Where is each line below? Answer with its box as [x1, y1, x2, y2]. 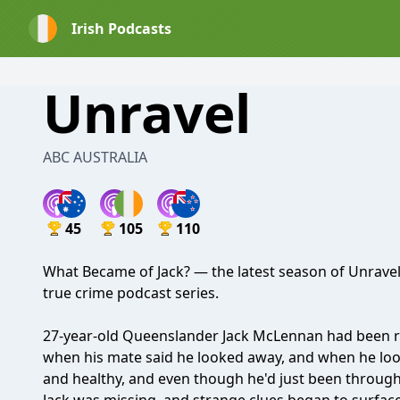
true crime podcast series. [43, 283, 219, 303]
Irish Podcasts [71, 19, 171, 38]
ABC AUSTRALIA [43, 147, 147, 167]
